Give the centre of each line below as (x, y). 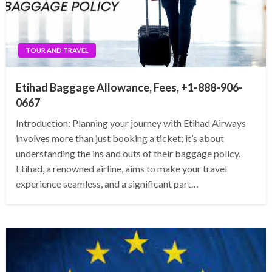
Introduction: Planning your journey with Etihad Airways (131, 123)
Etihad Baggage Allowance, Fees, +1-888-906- (129, 88)
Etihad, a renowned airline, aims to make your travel (121, 169)
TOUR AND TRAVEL (57, 50)
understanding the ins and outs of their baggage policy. (128, 154)
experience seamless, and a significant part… (107, 184)
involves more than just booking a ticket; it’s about (120, 138)
